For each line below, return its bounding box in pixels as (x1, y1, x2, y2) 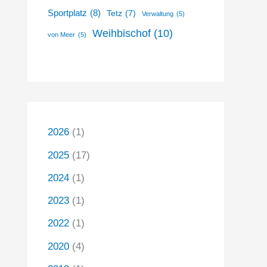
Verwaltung (142, 10, 173, 17)
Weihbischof (92, 27, 151, 39)
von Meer (48, 30, 75, 38)
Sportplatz (48, 7, 87, 18)
